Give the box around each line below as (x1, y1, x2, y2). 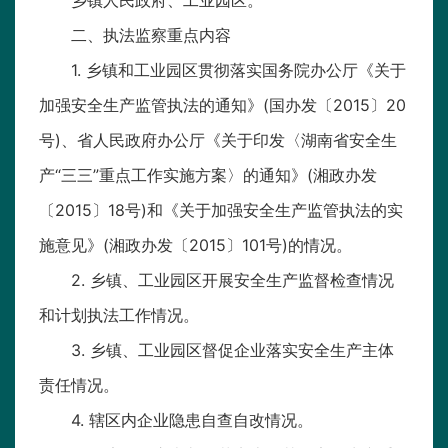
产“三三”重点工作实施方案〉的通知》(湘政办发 (39, 165, 377, 186)
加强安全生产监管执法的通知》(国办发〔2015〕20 (39, 95, 406, 116)
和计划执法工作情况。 (39, 305, 199, 326)
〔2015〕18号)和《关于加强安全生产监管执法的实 (39, 200, 403, 221)
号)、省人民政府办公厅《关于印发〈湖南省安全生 (39, 130, 397, 151)
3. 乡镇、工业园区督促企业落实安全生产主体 (71, 340, 394, 361)
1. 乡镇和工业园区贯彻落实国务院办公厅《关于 (71, 60, 406, 81)
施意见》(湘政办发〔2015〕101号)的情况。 (39, 235, 352, 256)
